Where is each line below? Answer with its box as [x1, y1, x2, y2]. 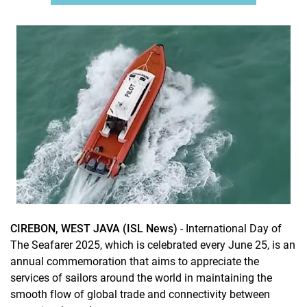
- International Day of [177, 222, 282, 236]
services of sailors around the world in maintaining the [10, 271, 272, 285]
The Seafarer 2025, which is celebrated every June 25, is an [10, 238, 295, 252]
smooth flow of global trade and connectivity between [10, 288, 270, 302]
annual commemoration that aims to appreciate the [10, 255, 259, 269]
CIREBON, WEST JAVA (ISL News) [10, 222, 177, 236]
